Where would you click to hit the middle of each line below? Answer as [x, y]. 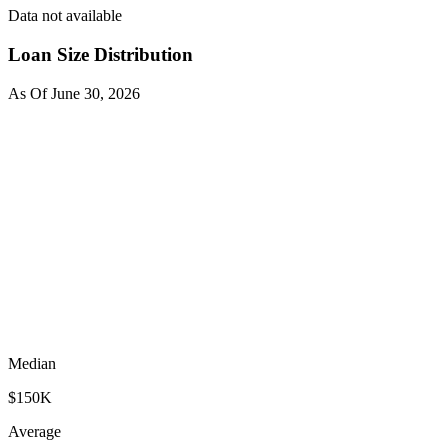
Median [32, 363]
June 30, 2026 [95, 93]
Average [34, 431]
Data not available [65, 16]
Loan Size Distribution [100, 55]
